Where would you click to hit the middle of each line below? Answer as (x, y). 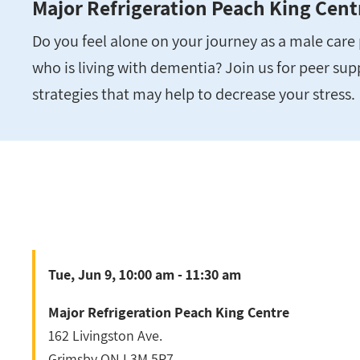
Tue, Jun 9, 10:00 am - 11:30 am (145, 275)
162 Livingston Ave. (105, 336)
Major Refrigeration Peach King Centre (169, 313)
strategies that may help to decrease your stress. (194, 94)
